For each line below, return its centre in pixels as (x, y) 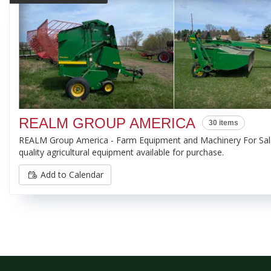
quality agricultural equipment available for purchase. (121, 152)
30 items (224, 122)
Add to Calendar (72, 175)
